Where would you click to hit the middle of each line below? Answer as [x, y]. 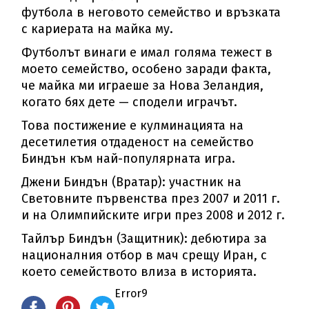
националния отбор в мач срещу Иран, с [144, 256]
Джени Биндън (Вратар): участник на [132, 182]
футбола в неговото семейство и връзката [151, 13]
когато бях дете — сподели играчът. [130, 102]
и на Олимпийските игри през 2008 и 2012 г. [153, 216]
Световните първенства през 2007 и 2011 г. [151, 199]
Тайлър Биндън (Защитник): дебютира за [144, 239]
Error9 [131, 294]
